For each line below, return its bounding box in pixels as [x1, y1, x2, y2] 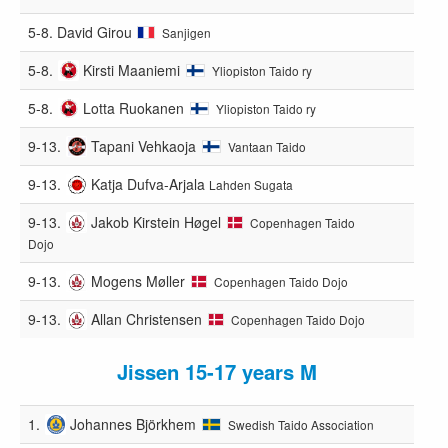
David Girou [57, 21, 132, 42]
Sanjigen [162, 23, 212, 41]
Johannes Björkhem [70, 413, 197, 434]
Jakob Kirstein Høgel [91, 211, 222, 232]
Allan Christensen [91, 308, 203, 329]
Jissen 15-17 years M [117, 356, 318, 386]
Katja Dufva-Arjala [91, 173, 206, 194]
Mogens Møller [91, 270, 186, 291]
